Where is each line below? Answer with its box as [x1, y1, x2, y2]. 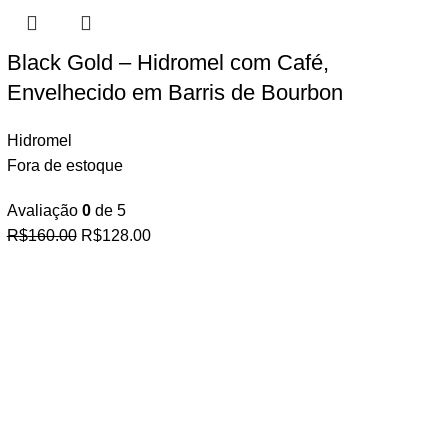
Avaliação [6, 202, 82, 219]
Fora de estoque [6, 157, 123, 174]
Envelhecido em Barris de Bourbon [6, 80, 343, 105]
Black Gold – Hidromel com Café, [6, 50, 329, 75]
